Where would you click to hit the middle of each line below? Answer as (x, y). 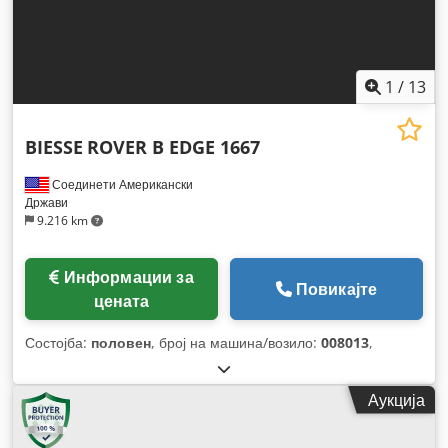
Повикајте (336, 288)
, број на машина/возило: (236, 342)
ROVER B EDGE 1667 (173, 146)
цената (121, 300)
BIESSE (54, 146)
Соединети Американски (121, 184)
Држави (46, 202)
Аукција (396, 399)
